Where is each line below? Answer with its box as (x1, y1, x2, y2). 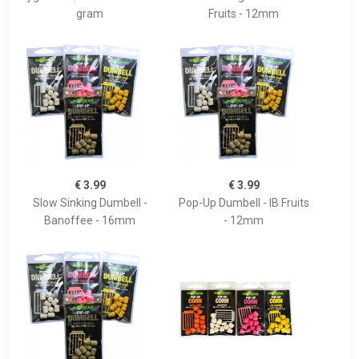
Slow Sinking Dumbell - (32, 196, 147, 210)
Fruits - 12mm (208, 7, 279, 21)
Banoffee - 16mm (44, 214, 135, 228)
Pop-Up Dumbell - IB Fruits (178, 196, 309, 210)
